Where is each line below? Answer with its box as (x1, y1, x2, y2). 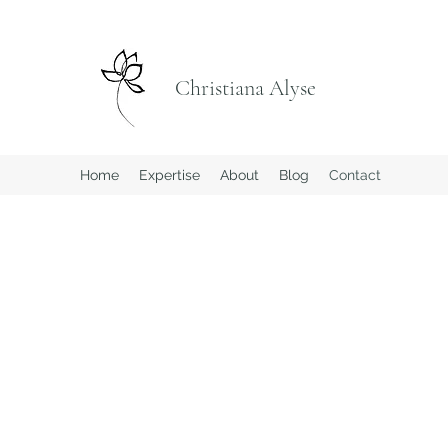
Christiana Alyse (175, 75, 316, 101)
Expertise (139, 167, 200, 183)
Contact (329, 167, 381, 183)
